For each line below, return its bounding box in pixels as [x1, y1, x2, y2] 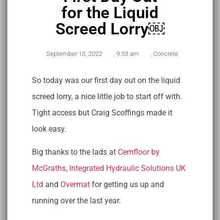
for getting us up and [90, 180, 164, 189]
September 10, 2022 [46, 50, 102, 57]
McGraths [32, 164, 66, 173]
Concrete [153, 50, 178, 57]
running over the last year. [32, 196, 121, 205]
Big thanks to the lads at [32, 147, 118, 157]
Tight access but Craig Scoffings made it [32, 108, 172, 117]
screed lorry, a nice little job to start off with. [32, 91, 182, 101]
